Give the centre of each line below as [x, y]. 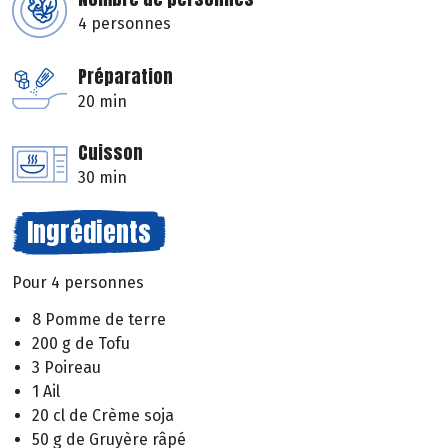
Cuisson [110, 153]
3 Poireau [66, 367]
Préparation [125, 77]
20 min [102, 102]
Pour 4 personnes [78, 283]
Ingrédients [89, 232]
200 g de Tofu [81, 343]
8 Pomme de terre [99, 319]
